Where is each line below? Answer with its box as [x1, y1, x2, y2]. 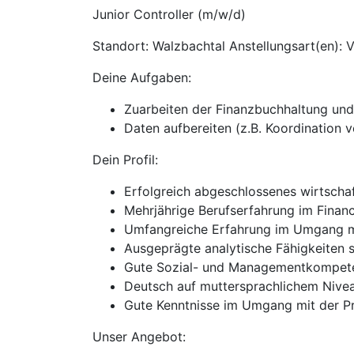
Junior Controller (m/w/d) [92, 6, 246, 22]
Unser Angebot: [92, 329, 186, 345]
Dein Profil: [92, 152, 158, 168]
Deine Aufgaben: [92, 70, 191, 85]
